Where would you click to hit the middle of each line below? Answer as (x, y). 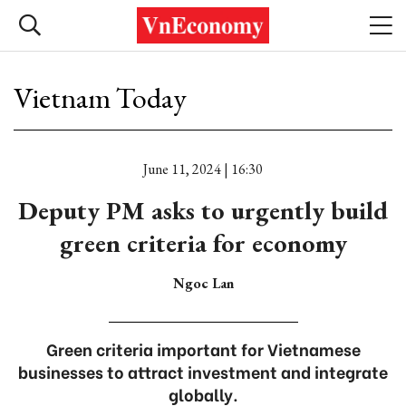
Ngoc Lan (203, 283)
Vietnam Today (100, 98)
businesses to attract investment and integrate (203, 371)
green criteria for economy (203, 243)
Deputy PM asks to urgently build (203, 210)
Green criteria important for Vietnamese (203, 348)
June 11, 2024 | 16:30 (203, 169)
